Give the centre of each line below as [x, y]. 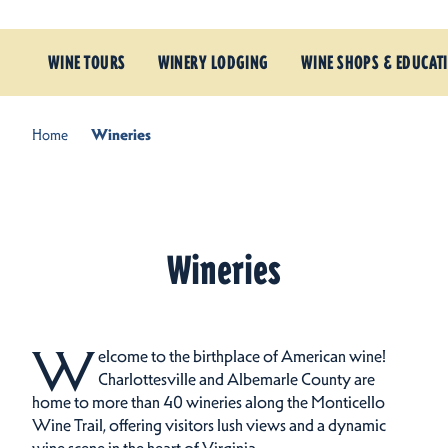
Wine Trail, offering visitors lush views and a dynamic [209, 425]
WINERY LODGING [213, 63]
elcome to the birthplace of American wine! [241, 356]
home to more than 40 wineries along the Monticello [208, 402]
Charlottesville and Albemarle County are [236, 379]
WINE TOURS [87, 63]
